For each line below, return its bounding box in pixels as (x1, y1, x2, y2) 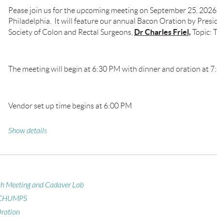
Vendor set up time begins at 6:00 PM (8, 102, 132, 110)
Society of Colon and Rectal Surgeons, (8, 28, 134, 36)
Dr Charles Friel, (134, 28, 191, 36)
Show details (8, 126, 47, 135)
